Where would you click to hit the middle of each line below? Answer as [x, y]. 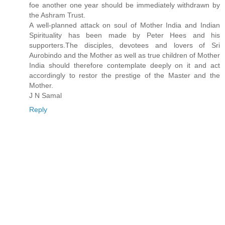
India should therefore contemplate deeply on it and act [125, 66]
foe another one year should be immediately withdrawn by [125, 5]
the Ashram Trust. [57, 15]
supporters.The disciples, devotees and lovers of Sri [125, 45]
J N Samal [45, 96]
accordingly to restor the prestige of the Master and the [125, 76]
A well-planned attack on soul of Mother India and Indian [125, 25]
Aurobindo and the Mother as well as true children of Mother [125, 55]
